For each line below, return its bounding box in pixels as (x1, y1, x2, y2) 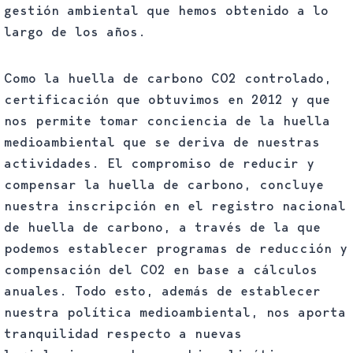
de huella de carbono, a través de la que (4, 219, 321, 235)
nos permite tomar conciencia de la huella (4, 113, 330, 128)
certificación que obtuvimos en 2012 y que (4, 91, 330, 107)
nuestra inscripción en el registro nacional (4, 198, 346, 214)
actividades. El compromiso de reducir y (4, 155, 314, 171)
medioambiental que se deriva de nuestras (4, 134, 320, 150)
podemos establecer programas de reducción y (4, 240, 347, 256)
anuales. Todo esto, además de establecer (4, 283, 321, 299)
